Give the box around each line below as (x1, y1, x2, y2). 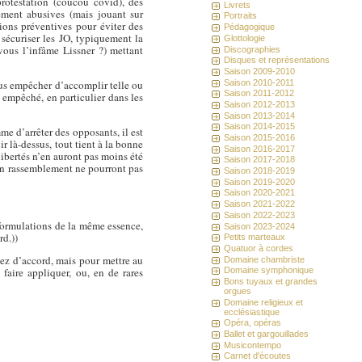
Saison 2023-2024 (224, 221, 296, 231)
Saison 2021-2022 (224, 199, 296, 209)
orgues (224, 285, 252, 296)
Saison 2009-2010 (224, 65, 296, 76)
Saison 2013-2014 (224, 110, 296, 120)
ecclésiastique (224, 306, 280, 317)
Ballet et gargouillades (224, 329, 309, 339)
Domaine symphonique (224, 265, 314, 276)
